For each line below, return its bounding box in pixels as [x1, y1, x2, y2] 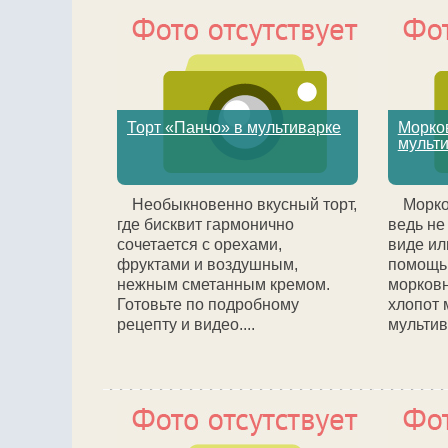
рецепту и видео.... [117, 316, 255, 333]
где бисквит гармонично [117, 216, 294, 233]
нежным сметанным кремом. [117, 276, 330, 293]
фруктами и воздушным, [117, 256, 298, 273]
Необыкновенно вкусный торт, [132, 196, 357, 213]
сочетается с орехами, [117, 236, 282, 253]
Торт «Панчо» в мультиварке [127, 119, 341, 136]
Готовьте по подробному [117, 296, 299, 313]
